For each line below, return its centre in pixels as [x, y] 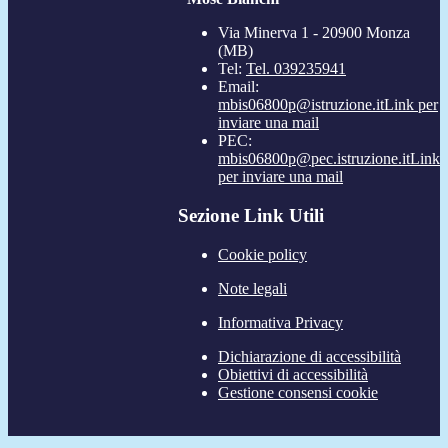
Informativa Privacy [280, 322]
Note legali [252, 288]
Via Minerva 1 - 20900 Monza [314, 33]
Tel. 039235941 [296, 69]
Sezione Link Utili [251, 216]
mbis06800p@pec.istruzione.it [314, 159]
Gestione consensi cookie [298, 392]
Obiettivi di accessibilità [293, 374]
